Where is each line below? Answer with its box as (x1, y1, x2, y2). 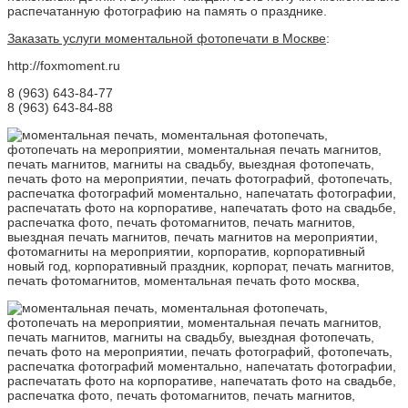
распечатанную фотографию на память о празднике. (7, 3, 327, 18)
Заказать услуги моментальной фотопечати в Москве (7, 30, 326, 46)
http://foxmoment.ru (7, 57, 120, 73)
